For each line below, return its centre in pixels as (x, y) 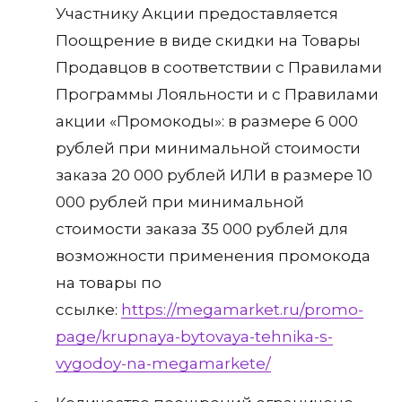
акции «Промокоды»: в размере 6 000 (207, 122)
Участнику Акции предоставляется (197, 14)
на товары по (109, 283)
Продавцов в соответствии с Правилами (219, 68)
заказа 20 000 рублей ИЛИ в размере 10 (214, 175)
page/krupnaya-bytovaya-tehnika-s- (194, 337)
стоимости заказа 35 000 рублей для (202, 229)
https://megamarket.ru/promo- (242, 310)
